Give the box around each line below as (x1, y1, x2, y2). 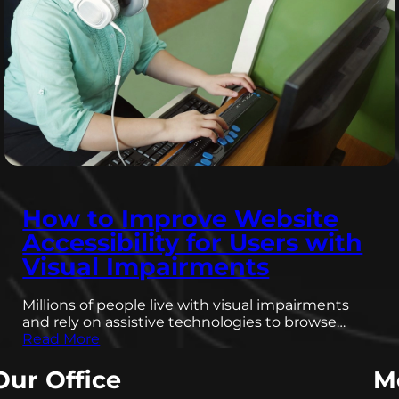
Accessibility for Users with (22, 228, 363, 258)
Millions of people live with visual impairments (22, 297, 350, 314)
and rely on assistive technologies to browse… (22, 313, 346, 331)
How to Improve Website (22, 204, 339, 234)
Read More (22, 330, 101, 348)
